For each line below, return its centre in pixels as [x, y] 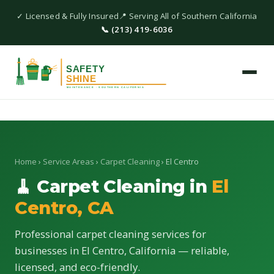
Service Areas [68, 161]
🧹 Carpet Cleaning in [113, 186]
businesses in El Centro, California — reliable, [122, 250]
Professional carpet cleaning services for [110, 234]
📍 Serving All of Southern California [188, 16]
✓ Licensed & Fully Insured [68, 16]
